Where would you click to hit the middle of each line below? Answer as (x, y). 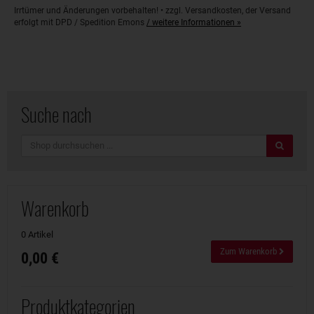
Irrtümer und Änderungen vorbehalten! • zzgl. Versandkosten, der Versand (152, 10)
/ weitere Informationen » (194, 22)
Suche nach (56, 114)
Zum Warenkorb (250, 251)
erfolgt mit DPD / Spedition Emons (80, 22)
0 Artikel (37, 234)
